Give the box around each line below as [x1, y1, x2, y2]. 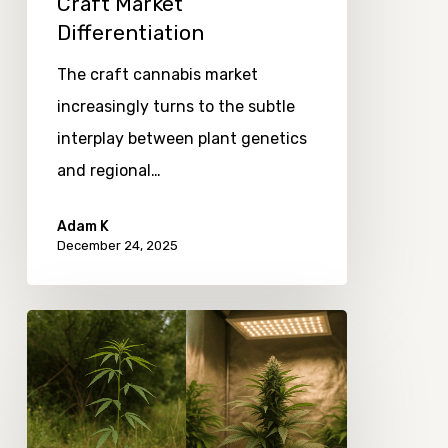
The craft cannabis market [56, 65, 258, 85]
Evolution [25, 347, 97, 367]
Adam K [56, 218, 109, 236]
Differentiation [56, 20, 204, 46]
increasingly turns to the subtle [56, 97, 295, 117]
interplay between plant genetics [56, 129, 307, 149]
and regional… [56, 161, 161, 181]
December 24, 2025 [56, 238, 178, 254]
